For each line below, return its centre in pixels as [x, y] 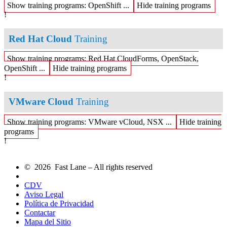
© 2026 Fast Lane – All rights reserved [88, 167]
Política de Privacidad [59, 204]
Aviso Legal [44, 195]
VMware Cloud [41, 102]
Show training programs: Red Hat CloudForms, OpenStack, [103, 59]
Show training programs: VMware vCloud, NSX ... [89, 122]
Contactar [40, 213]
